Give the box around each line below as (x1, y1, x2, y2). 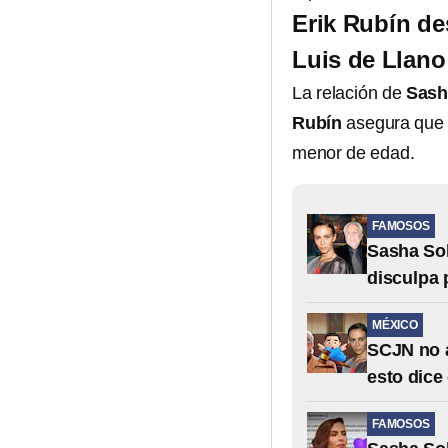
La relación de (292, 83, 406, 103)
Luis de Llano (292, 46, 446, 73)
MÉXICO (372, 318, 418, 332)
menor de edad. (292, 143, 415, 163)
